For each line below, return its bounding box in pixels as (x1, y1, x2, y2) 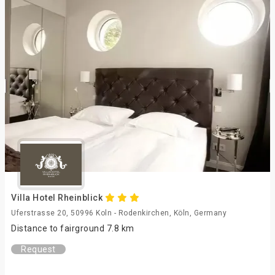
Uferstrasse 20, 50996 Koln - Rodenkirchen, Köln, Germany (11, 209, 227, 217)
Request (21, 244, 56, 254)
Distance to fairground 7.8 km (11, 223, 134, 233)
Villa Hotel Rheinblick (11, 193, 105, 203)
